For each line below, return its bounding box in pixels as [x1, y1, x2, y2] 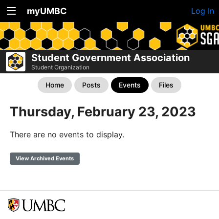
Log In [191, 6, 214, 16]
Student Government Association [31, 52, 190, 64]
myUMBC [27, 6, 67, 16]
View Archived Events [16, 155, 74, 162]
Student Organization [31, 64, 89, 71]
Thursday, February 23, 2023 [10, 104, 196, 120]
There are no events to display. [10, 130, 124, 139]
